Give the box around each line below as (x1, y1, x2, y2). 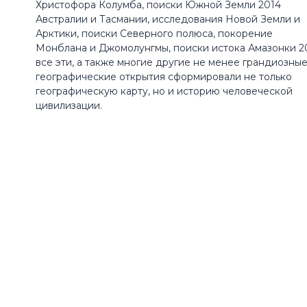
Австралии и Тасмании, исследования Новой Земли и (36, 12, 300, 25)
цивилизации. (36, 99, 102, 112)
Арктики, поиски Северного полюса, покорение (36, 27, 273, 40)
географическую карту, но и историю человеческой (36, 84, 293, 97)
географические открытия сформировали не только (36, 70, 292, 83)
